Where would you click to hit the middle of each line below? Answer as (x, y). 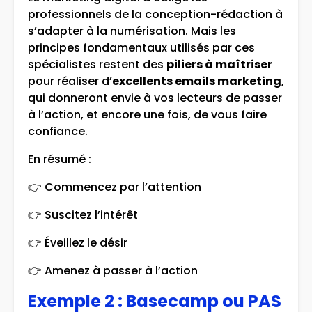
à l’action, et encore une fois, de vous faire (147, 115)
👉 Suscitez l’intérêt (83, 215)
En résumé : (60, 159)
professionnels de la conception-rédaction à (155, 15)
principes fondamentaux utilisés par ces (141, 48)
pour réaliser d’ (70, 81)
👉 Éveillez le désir (78, 243)
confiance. (58, 132)
